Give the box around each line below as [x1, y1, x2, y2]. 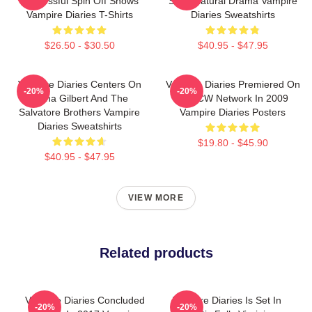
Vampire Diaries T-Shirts [26, 9, 133, 20]
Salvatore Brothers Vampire [19, 107, 140, 118]
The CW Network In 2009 [177, 93, 288, 104]
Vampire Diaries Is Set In [173, 295, 281, 306]
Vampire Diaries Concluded [25, 295, 145, 306]
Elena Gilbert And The [31, 93, 128, 104]
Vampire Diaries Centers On [17, 79, 141, 90]
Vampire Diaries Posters [180, 107, 286, 118]
